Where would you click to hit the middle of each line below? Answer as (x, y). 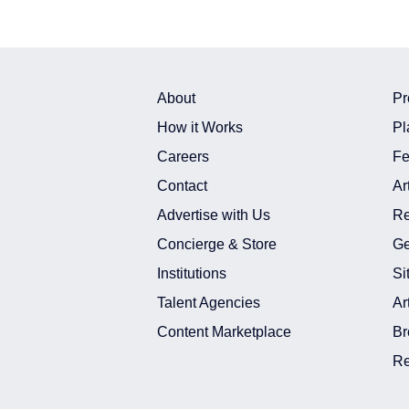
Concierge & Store (217, 244)
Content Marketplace (224, 331)
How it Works (200, 127)
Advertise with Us (214, 215)
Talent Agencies (209, 302)
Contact (182, 185)
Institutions (192, 273)
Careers (183, 156)
